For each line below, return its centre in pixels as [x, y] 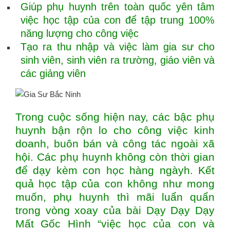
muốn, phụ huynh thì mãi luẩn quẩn [115, 197]
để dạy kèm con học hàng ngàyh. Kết [115, 170]
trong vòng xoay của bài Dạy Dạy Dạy [115, 210]
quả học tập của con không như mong [115, 184]
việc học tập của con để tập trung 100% [118, 20]
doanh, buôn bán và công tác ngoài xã [115, 143]
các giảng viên [53, 73]
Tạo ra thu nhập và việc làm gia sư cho [118, 47]
